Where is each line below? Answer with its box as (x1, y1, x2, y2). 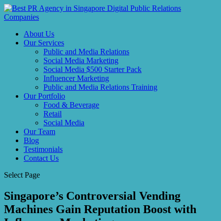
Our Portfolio (24, 92, 65, 100)
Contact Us (24, 154, 59, 162)
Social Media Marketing (43, 56, 118, 65)
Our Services (24, 38, 64, 47)
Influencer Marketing (43, 74, 109, 82)
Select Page (4, 171, 40, 179)
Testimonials (24, 145, 63, 153)
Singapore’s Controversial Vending (4, 189, 181, 202)
